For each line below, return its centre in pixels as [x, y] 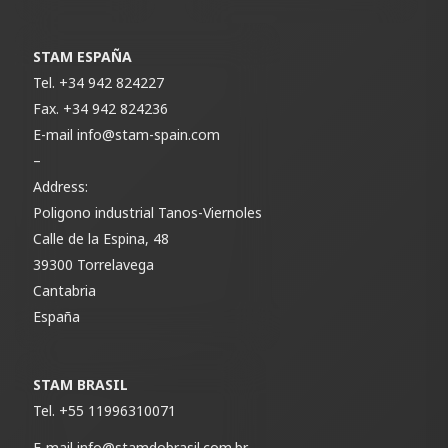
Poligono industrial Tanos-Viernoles [148, 212]
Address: [61, 186]
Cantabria [65, 290]
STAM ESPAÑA [83, 56]
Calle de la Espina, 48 [101, 238]
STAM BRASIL [81, 384]
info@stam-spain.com [149, 134]
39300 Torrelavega [94, 264]
